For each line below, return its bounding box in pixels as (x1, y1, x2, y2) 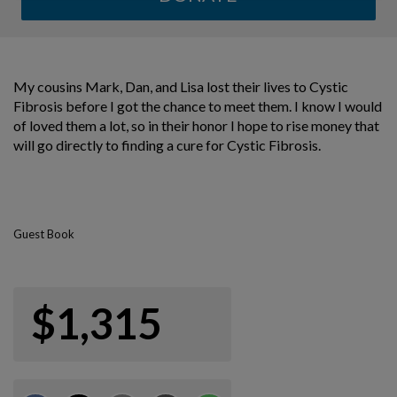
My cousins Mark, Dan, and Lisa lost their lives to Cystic (13, 77, 348, 95)
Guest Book (13, 226, 74, 241)
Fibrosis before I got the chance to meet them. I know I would (13, 97, 382, 114)
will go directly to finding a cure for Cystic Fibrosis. (13, 136, 321, 153)
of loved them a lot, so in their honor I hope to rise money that (13, 116, 379, 134)
